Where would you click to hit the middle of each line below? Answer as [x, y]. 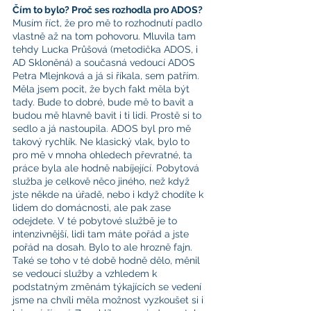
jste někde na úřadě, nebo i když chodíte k [109, 194]
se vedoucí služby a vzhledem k [86, 274]
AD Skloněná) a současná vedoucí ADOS [105, 62]
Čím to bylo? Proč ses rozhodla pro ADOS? [108, 10]
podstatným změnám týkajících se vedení [108, 287]
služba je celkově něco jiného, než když [102, 181]
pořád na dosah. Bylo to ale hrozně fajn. [104, 247]
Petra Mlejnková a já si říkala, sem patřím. [107, 76]
